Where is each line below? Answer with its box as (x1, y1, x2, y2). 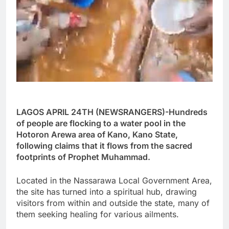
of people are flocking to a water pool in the (16, 118, 186, 129)
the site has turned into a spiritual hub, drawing (16, 187, 197, 197)
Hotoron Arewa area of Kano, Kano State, (16, 129, 178, 140)
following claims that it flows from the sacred (16, 141, 192, 151)
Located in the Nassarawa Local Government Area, (16, 175, 212, 186)
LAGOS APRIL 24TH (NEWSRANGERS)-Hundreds (16, 107, 208, 118)
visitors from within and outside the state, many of (16, 198, 210, 209)
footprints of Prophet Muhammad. (16, 152, 150, 163)
